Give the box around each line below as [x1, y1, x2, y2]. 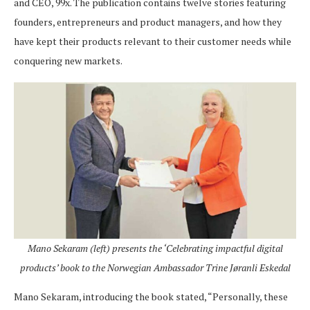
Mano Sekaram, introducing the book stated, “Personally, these [14, 290, 288, 304]
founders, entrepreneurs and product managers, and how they [14, 15, 282, 28]
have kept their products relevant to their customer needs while [14, 35, 291, 48]
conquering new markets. [14, 54, 122, 67]
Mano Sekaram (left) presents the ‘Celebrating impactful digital [27, 241, 283, 255]
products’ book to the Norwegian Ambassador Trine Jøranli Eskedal [19, 261, 291, 275]
